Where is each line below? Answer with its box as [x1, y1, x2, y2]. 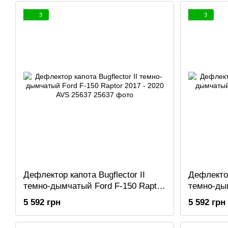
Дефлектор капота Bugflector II [23, 169, 145, 180]
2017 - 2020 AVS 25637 [23, 192, 112, 202]
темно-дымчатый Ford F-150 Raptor [23, 181, 164, 191]
